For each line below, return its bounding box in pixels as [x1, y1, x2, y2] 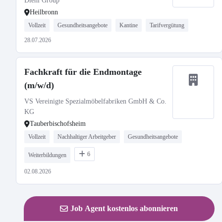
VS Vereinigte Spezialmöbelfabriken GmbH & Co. [24, 98, 166, 105]
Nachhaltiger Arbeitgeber [57, 133, 116, 140]
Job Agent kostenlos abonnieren [70, 204, 178, 213]
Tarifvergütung [150, 22, 184, 29]
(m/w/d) [24, 80, 54, 90]
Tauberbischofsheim [30, 120, 86, 127]
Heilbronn [30, 8, 58, 16]
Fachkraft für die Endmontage [24, 67, 142, 77]
